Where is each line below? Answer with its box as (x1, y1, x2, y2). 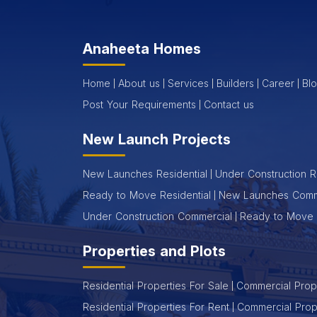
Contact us (204, 98, 254, 110)
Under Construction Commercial (83, 209, 232, 222)
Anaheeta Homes (83, 40, 201, 57)
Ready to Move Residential (83, 188, 211, 201)
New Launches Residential (83, 167, 207, 180)
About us (118, 76, 160, 89)
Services (168, 76, 209, 89)
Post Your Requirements (83, 98, 196, 110)
